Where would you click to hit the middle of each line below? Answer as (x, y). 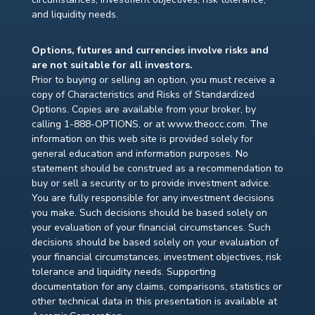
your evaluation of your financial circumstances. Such (151, 228)
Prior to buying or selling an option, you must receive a (153, 80)
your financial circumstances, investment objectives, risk (156, 257)
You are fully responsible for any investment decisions (153, 198)
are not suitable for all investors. (112, 65)
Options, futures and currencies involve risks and (150, 51)
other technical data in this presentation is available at (154, 302)
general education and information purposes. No (140, 154)
